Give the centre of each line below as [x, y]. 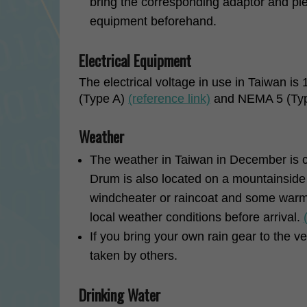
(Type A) [103, 99]
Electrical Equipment [135, 60]
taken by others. [134, 256]
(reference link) [169, 99]
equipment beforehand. [153, 21]
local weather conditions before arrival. [197, 217]
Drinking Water [120, 295]
